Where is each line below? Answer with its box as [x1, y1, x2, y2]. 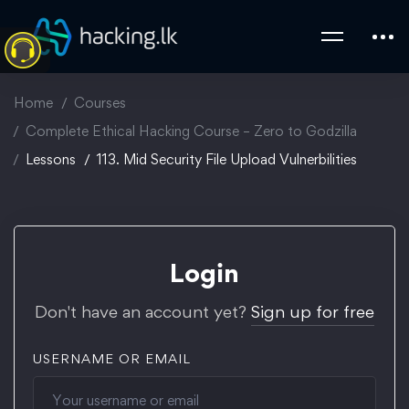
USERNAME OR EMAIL [33, 351, 191, 366]
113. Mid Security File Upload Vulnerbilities [97, 151, 357, 168]
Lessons [26, 151, 76, 168]
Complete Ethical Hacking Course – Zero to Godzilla [26, 122, 357, 140]
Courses [74, 94, 126, 111]
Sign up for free [251, 301, 374, 322]
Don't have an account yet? [35, 301, 251, 322]
